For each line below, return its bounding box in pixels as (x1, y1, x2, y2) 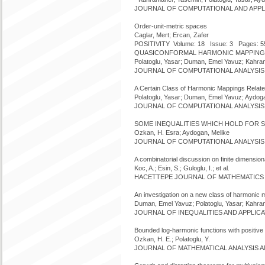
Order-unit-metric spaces (134, 22, 207, 30)
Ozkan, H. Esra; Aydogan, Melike (134, 129, 230, 136)
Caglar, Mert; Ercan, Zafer (134, 31, 209, 38)
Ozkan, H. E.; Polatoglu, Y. (134, 235, 210, 243)
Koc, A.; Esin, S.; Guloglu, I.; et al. (134, 164, 230, 172)
